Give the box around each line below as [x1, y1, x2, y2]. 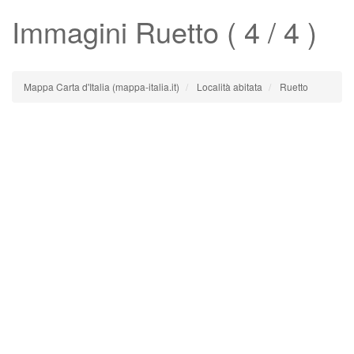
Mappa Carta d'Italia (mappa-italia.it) [24, 80, 179, 93]
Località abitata [197, 80, 262, 93]
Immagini [12, 11, 135, 51]
